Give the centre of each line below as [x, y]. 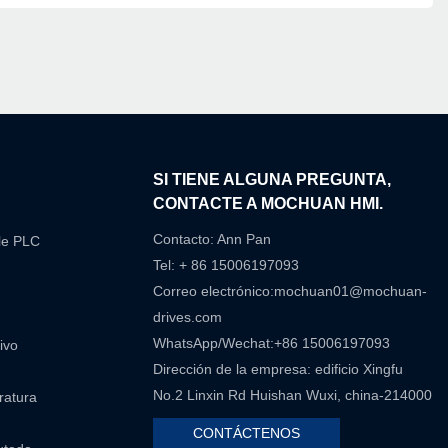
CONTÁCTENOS [247, 433]
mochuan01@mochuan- [351, 291]
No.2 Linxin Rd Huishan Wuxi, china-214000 [293, 395]
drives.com [188, 317]
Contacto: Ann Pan [212, 239]
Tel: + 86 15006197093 [226, 265]
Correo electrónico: [214, 291]
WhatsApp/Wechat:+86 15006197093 [272, 343]
